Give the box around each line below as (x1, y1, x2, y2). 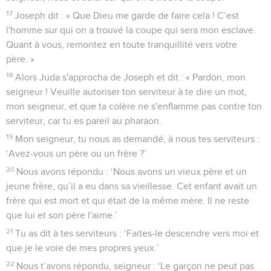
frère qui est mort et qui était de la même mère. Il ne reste (6, 195, 249, 206)
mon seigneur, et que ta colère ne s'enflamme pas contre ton (6, 101, 262, 111)
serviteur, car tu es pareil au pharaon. (6, 116, 162, 126)
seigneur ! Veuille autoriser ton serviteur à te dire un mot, (6, 87, 247, 97)
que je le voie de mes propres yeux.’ (6, 243, 159, 253)
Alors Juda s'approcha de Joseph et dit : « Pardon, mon (15, 72, 246, 82)
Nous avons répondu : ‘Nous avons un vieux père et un (16, 166, 247, 177)
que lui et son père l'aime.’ (6, 210, 117, 220)
